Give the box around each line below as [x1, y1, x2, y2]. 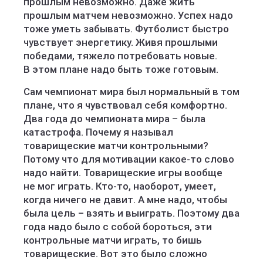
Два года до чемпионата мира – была [23, 113, 205, 124]
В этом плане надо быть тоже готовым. [23, 63, 218, 75]
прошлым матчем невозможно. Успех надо [23, 9, 233, 21]
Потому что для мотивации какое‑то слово [23, 153, 234, 165]
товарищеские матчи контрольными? [23, 140, 208, 151]
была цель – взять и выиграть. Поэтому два [23, 207, 240, 219]
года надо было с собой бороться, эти [23, 221, 212, 232]
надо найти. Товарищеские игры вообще [23, 167, 222, 178]
